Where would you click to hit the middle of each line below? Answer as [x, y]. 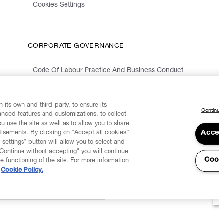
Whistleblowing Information [75, 99]
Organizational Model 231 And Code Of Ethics [104, 85]
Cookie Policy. [22, 170]
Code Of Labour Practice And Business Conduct [108, 71]
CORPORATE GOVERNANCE [76, 47]
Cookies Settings [59, 6]
